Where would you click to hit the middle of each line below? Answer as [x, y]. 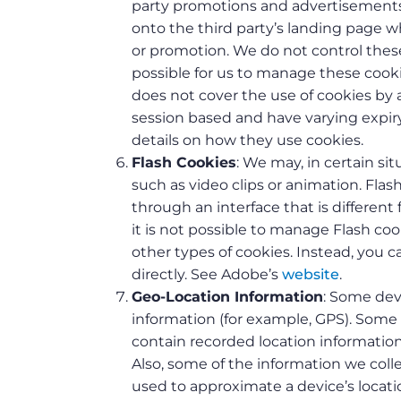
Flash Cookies [184, 163]
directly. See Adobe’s [207, 275]
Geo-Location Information [227, 297]
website [311, 275]
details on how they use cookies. [247, 141]
